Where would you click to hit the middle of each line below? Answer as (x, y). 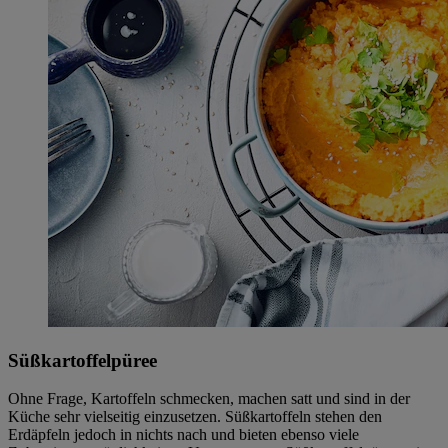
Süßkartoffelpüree (82, 360)
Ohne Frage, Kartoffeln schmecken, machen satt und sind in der (209, 399)
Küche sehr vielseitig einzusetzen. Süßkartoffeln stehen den (195, 417)
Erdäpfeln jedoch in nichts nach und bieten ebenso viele (183, 435)
